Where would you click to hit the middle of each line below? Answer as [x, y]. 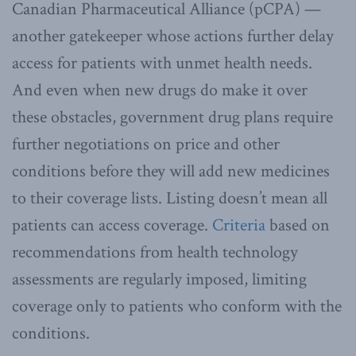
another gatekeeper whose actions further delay [173, 36]
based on [298, 225]
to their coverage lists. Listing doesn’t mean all [170, 198]
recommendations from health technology [155, 252]
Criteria [239, 225]
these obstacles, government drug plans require [172, 117]
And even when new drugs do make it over [160, 90]
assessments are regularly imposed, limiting [159, 279]
